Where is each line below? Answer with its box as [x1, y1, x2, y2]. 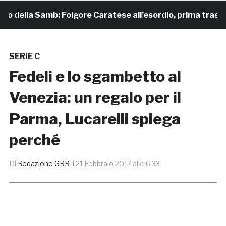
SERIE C [9, 51, 40, 62]
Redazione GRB [17, 159, 70, 168]
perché [9, 131, 60, 149]
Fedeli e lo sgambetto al [9, 67, 181, 86]
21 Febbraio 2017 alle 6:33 [75, 159, 160, 168]
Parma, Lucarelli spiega [9, 109, 181, 128]
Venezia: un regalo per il [9, 88, 181, 107]
